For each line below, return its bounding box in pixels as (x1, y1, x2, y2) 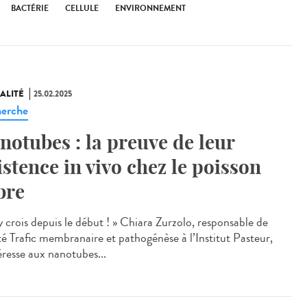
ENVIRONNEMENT (115, 2, 186, 14)
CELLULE (65, 2, 99, 14)
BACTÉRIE (11, 2, 49, 14)
